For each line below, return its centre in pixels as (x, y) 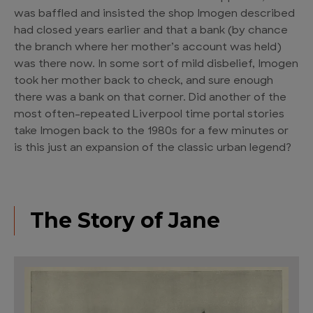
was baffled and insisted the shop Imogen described (154, 15)
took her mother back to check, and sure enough (144, 82)
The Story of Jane (125, 221)
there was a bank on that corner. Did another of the (150, 99)
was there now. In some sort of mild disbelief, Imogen (156, 65)
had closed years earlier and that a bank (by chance (151, 31)
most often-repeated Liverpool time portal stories (149, 115)
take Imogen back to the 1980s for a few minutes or (151, 132)
